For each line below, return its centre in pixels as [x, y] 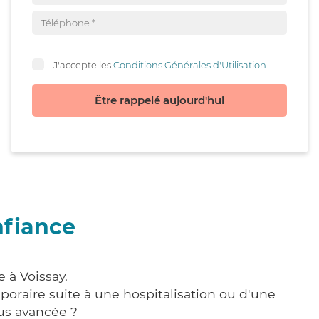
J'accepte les [83, 64]
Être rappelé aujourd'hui [159, 100]
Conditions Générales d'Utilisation [190, 64]
